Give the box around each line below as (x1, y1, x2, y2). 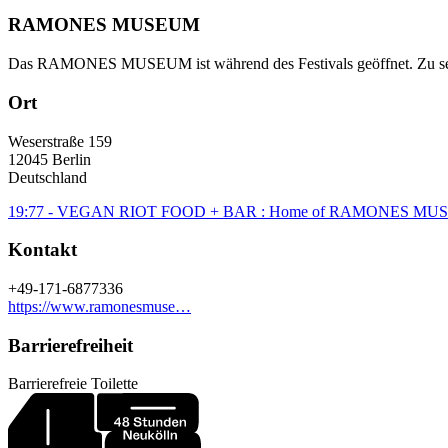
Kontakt (8, 239, 77, 261)
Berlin (52, 150, 91, 168)
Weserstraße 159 (8, 132, 112, 150)
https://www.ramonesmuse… (8, 298, 191, 315)
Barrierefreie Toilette (8, 375, 138, 393)
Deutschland (8, 168, 87, 186)
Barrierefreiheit (8, 334, 133, 356)
